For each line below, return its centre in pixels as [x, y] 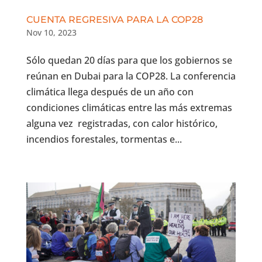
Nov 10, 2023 [51, 32]
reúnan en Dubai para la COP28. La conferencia [131, 76]
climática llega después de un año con [110, 92]
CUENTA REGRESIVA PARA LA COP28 [114, 19]
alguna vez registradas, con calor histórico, [122, 123]
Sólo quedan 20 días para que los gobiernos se [129, 60]
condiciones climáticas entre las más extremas [130, 107]
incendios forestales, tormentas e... [104, 139]
